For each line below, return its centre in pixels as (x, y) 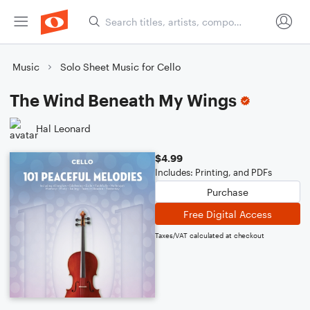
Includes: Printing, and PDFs (213, 172)
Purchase (228, 192)
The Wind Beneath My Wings (123, 100)
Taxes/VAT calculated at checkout (210, 235)
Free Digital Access (228, 214)
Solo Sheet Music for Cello (120, 67)
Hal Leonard (63, 128)
